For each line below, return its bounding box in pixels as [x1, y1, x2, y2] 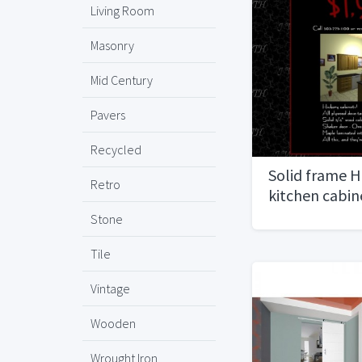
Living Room [90, 2, 154, 19]
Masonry [90, 37, 134, 53]
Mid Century [90, 72, 153, 88]
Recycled [90, 141, 141, 158]
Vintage [90, 280, 130, 297]
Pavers [90, 107, 125, 123]
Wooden [90, 315, 136, 331]
